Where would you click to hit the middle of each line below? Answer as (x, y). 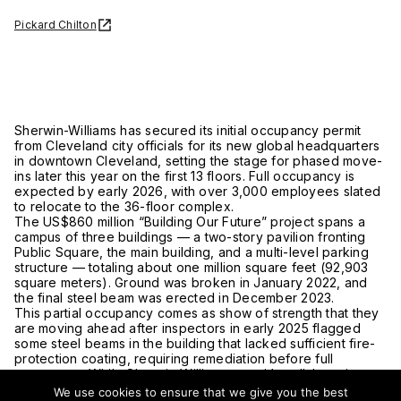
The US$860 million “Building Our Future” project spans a (190, 222)
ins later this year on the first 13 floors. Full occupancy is (185, 176)
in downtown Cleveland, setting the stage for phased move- (199, 161)
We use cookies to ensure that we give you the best (200, 392)
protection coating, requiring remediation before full (174, 358)
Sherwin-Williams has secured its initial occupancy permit (188, 130)
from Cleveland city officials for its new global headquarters (197, 145)
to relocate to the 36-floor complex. (124, 206)
